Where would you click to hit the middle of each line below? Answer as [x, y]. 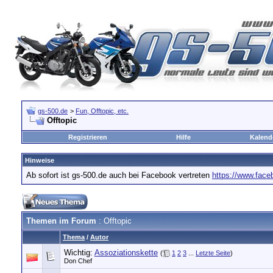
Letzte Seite [213, 253]
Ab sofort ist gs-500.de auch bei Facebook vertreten [119, 175]
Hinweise [40, 160]
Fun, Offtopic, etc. [102, 111]
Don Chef [78, 261]
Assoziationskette [126, 253]
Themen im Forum [61, 221]
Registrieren [87, 137]
